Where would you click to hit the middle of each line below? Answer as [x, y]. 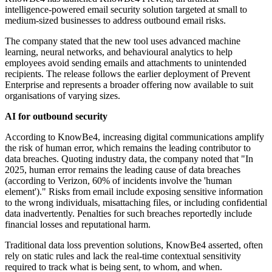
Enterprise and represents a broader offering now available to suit [129, 85]
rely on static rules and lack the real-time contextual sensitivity [123, 256]
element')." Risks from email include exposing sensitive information [134, 192]
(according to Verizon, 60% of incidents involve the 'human [118, 181]
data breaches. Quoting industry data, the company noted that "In [129, 159]
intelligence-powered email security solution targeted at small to [126, 10]
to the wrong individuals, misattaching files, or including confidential [136, 203]
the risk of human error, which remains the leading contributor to [128, 148]
